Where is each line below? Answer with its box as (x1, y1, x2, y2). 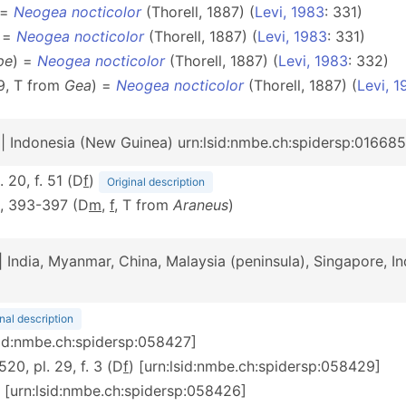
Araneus (173, 196, 228, 214)
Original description (107, 175, 205, 188)
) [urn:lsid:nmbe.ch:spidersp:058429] (129, 357, 381, 375)
